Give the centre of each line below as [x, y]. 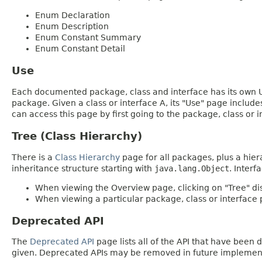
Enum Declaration [73, 15]
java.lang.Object [192, 168]
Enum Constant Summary [88, 37]
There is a [33, 157]
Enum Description [72, 26]
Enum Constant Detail [80, 48]
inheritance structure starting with [83, 168]
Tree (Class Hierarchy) [77, 136]
